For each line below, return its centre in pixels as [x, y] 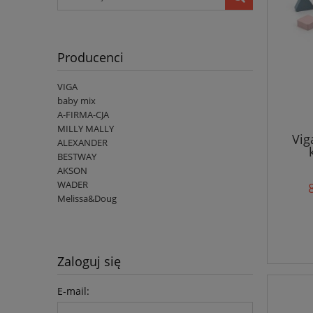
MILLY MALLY [86, 129]
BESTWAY [77, 157]
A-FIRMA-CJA [83, 115]
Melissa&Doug [87, 199]
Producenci [90, 58]
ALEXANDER [82, 143]
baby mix [77, 101]
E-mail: [73, 291]
